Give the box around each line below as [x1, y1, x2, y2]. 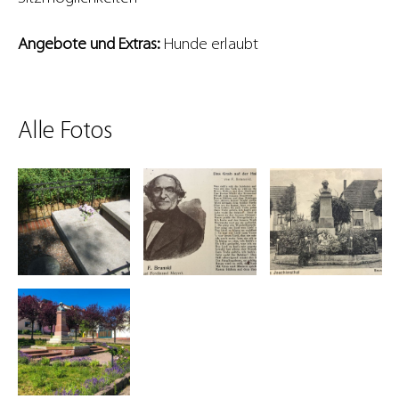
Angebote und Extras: [18, 37, 164, 53]
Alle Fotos [18, 119, 112, 144]
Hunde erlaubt [164, 37, 258, 53]
